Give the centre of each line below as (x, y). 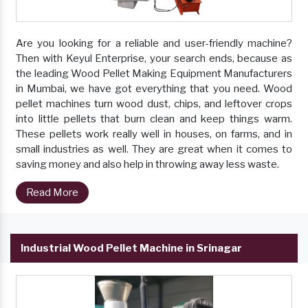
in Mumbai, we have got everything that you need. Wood (154, 89)
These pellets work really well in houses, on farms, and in (154, 134)
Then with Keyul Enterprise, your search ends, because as (154, 59)
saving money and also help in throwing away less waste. (147, 165)
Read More (52, 193)
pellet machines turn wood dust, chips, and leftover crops (154, 104)
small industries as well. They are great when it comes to (154, 150)
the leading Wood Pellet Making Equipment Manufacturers (154, 74)
